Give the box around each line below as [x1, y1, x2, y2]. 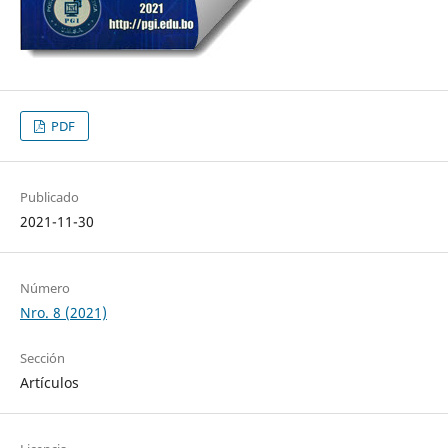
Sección [19, 349, 65, 368]
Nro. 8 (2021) [19, 303, 107, 323]
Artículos [19, 373, 79, 393]
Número [19, 279, 70, 298]
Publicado [19, 188, 79, 207]
